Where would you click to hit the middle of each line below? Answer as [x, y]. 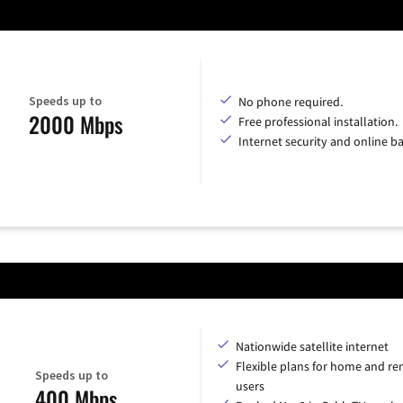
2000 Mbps [76, 125]
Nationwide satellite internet [312, 346]
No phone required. [290, 101]
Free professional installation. [318, 121]
